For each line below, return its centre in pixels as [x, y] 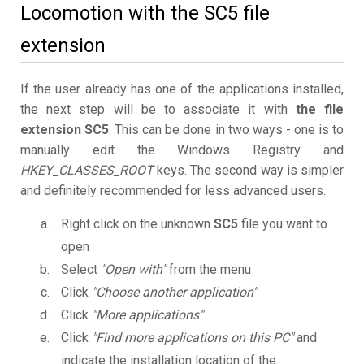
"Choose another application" [174, 292]
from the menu [208, 270]
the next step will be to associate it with [158, 110]
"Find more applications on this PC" [193, 338]
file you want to [283, 224]
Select [81, 270]
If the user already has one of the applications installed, [182, 89]
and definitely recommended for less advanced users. [173, 191]
